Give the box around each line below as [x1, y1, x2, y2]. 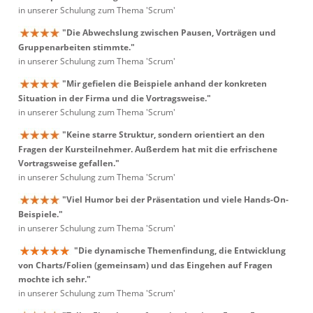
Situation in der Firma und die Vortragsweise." [18, 92, 211, 105]
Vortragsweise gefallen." [18, 157, 119, 170]
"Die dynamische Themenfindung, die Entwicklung [74, 245, 286, 256]
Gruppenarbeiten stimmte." [18, 41, 135, 54]
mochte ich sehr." [18, 273, 91, 286]
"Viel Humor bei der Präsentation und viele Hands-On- [62, 194, 289, 205]
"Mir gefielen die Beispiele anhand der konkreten [62, 78, 267, 89]
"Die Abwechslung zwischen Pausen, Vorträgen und [62, 27, 276, 38]
